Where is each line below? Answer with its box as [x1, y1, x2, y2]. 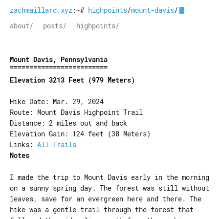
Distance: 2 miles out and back [10, 118, 127, 128]
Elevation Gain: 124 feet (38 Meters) [10, 129, 151, 139]
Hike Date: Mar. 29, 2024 [10, 97, 104, 107]
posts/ [43, 21, 66, 30]
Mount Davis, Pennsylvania [10, 55, 108, 64]
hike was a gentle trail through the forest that [10, 204, 194, 214]
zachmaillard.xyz [10, 5, 72, 15]
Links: [10, 140, 37, 150]
